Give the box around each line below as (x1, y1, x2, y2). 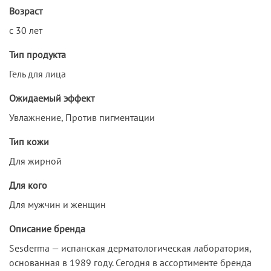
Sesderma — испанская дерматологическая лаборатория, (9, 241, 251, 254)
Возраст (9, 4, 42, 17)
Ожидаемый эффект (9, 91, 94, 104)
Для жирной (9, 154, 62, 167)
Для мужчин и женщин (9, 198, 106, 211)
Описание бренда (9, 222, 85, 235)
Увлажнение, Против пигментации (9, 111, 155, 123)
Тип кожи (9, 135, 49, 148)
